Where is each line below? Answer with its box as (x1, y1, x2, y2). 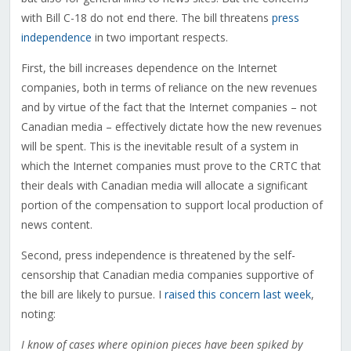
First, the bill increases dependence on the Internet (20, 60, 277, 76)
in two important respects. (91, 30, 228, 45)
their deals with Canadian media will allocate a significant (20, 178, 308, 194)
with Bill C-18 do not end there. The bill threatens (20, 10, 272, 26)
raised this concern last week (164, 287, 311, 302)
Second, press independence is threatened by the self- (20, 248, 295, 263)
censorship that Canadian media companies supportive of (20, 267, 313, 283)
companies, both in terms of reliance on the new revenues (20, 80, 317, 96)
